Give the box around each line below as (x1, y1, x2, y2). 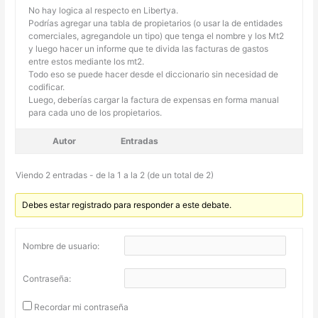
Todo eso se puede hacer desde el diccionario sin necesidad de (28, 68, 279, 79)
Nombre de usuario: (23, 240, 100, 251)
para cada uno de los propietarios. (28, 106, 163, 118)
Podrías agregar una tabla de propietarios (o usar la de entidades (28, 17, 283, 28)
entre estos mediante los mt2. (28, 55, 145, 67)
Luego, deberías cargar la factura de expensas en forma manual (28, 94, 280, 105)
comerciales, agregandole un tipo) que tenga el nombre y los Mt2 (28, 30, 285, 41)
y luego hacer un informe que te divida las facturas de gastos (28, 43, 269, 54)
